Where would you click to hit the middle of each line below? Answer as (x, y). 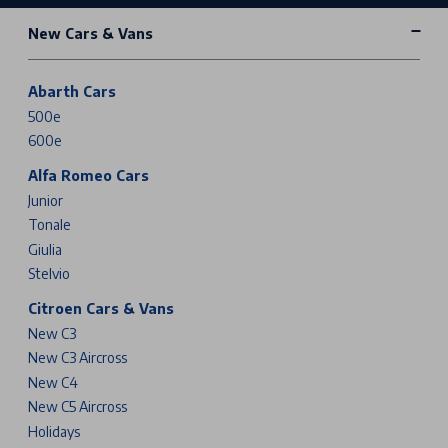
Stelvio (49, 274)
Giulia (45, 249)
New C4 (53, 382)
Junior (45, 200)
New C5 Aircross (77, 407)
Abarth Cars (72, 92)
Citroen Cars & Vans (101, 309)
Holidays (54, 431)
